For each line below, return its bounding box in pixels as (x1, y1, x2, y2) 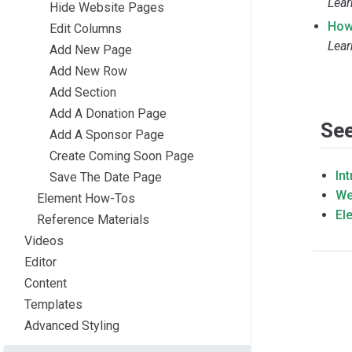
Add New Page (49, 42, 132, 57)
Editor (24, 254, 57, 269)
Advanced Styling (24, 317, 119, 333)
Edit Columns (49, 20, 122, 36)
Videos (24, 233, 64, 248)
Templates (24, 296, 82, 312)
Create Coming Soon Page (49, 148, 194, 163)
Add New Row (49, 63, 127, 79)
